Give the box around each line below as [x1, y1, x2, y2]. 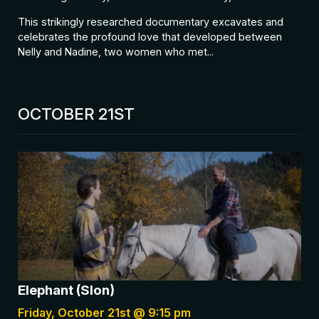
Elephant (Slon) [18, 281, 115, 298]
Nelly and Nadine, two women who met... [18, 45, 214, 58]
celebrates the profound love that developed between [18, 30, 282, 43]
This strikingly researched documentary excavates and [18, 15, 283, 28]
